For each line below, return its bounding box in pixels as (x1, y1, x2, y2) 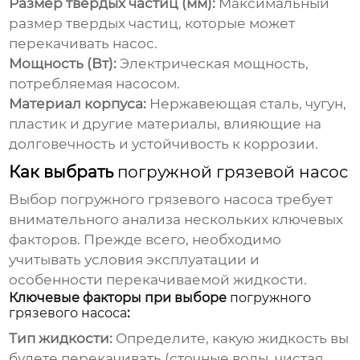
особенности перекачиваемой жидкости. (9, 272, 308, 288)
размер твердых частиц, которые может (9, 15, 296, 32)
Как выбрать (9, 162, 118, 182)
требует (273, 191, 333, 208)
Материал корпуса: (9, 96, 147, 112)
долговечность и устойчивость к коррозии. (9, 136, 319, 153)
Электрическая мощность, (117, 55, 309, 72)
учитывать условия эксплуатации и (9, 252, 260, 268)
